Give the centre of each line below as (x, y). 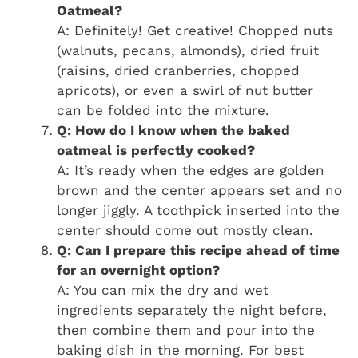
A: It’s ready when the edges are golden (191, 171)
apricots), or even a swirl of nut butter (185, 91)
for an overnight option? (138, 270)
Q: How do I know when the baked (173, 131)
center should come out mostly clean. (185, 231)
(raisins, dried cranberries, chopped (178, 71)
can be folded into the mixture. (163, 111)
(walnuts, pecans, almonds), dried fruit (188, 51)
